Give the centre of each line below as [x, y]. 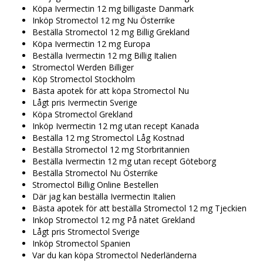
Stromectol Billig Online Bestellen [95, 185]
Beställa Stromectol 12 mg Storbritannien [111, 150]
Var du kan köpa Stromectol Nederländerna [114, 255]
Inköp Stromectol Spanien [81, 244]
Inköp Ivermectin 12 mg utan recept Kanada [116, 126]
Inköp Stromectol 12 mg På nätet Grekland [114, 220]
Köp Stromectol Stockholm [84, 79]
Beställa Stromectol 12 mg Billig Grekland [111, 32]
